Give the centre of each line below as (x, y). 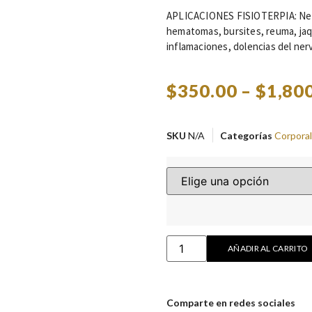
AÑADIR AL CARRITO (268, 248)
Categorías (246, 135)
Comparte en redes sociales (231, 302)
